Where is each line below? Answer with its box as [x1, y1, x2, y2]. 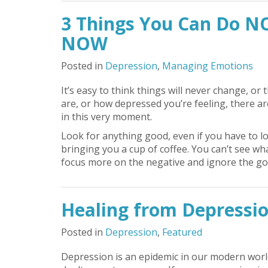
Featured [162, 226, 202, 239]
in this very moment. [61, 110, 152, 123]
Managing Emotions [162, 59, 253, 72]
